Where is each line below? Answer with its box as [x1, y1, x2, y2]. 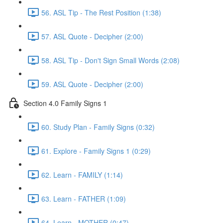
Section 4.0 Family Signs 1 [23, 98, 107, 108]
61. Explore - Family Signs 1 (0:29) [41, 145, 151, 156]
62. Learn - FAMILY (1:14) [41, 169, 123, 180]
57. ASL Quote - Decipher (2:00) [41, 31, 143, 41]
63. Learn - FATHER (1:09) [41, 193, 126, 204]
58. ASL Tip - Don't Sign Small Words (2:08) [41, 55, 180, 65]
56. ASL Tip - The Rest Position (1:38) [41, 7, 161, 17]
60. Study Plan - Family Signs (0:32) [41, 121, 155, 132]
